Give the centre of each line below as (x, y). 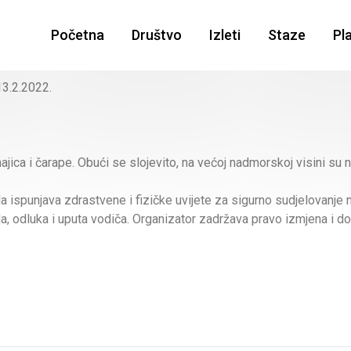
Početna (77, 35)
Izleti (224, 35)
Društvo (156, 35)
